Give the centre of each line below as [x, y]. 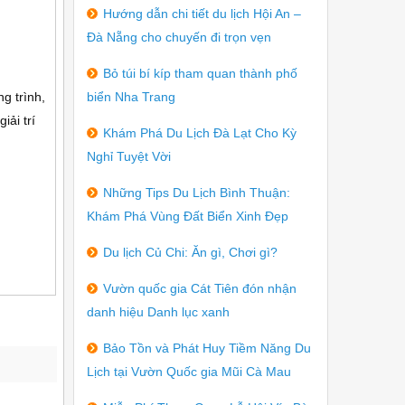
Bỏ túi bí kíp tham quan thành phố [200, 73]
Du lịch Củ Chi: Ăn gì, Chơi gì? [190, 252]
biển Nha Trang [131, 97]
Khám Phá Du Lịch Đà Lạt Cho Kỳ [200, 133]
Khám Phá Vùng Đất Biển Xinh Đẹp [188, 216]
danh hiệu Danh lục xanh [158, 312]
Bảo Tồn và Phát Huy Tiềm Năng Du [207, 348]
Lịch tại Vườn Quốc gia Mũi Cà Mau [189, 372]
